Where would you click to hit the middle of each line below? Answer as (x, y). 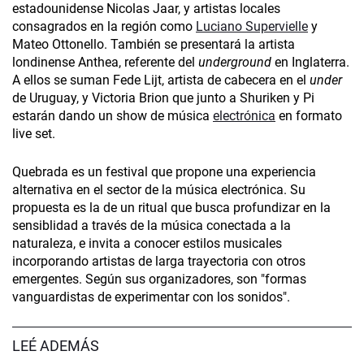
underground (235, 63)
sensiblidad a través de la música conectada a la (152, 226)
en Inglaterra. (310, 63)
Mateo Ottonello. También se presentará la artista (154, 45)
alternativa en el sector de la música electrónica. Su (159, 190)
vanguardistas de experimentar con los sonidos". (151, 297)
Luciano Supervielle (252, 27)
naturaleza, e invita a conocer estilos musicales (147, 244)
